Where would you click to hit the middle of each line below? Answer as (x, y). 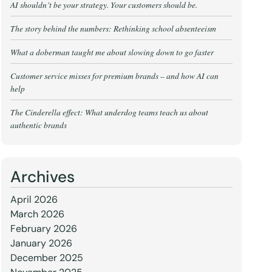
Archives (42, 177)
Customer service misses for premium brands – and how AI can (114, 76)
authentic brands (38, 125)
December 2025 (46, 258)
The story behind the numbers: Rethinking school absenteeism (113, 28)
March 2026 (37, 214)
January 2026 (41, 243)
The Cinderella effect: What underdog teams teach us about (109, 112)
